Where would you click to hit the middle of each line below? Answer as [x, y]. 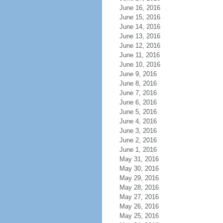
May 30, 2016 [139, 168]
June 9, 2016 [138, 74]
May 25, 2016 [139, 216]
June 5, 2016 [138, 112]
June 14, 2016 [140, 27]
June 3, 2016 [138, 131]
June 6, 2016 [138, 102]
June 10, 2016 [140, 64]
